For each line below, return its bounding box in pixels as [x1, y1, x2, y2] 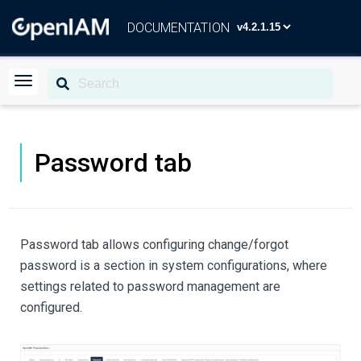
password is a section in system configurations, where [20, 258, 327, 273]
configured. [20, 300, 82, 315]
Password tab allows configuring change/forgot [20, 237, 288, 252]
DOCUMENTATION [127, 20, 230, 35]
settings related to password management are [20, 279, 280, 294]
